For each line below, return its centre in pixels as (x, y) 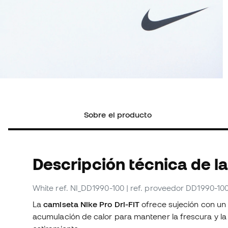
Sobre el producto (118, 115)
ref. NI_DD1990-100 (90, 188)
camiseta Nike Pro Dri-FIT (92, 204)
